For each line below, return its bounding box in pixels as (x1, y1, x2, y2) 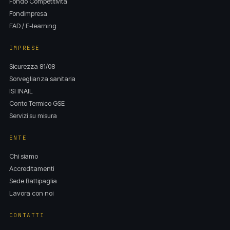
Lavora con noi (9, 189, 53, 197)
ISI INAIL (9, 87, 33, 95)
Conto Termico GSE (9, 99, 65, 107)
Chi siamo (9, 152, 38, 160)
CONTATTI (9, 212, 45, 219)
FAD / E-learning (9, 22, 56, 30)
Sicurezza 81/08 (9, 62, 55, 70)
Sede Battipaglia (9, 177, 57, 185)
